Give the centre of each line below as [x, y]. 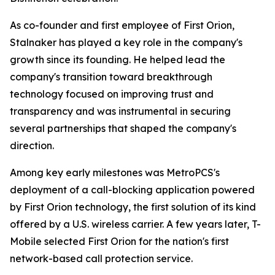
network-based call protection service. [101, 258]
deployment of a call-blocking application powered [132, 190]
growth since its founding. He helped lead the [118, 60]
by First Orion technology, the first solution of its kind [133, 207]
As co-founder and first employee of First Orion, [122, 25]
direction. [32, 145]
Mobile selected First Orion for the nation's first [119, 241]
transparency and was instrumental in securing [120, 111]
